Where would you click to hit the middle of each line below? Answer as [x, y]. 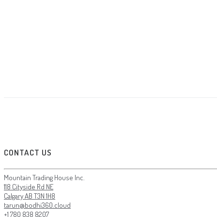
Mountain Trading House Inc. [44, 178]
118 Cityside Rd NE [29, 187]
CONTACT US [28, 153]
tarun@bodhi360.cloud [37, 205]
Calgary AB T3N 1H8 [30, 196]
